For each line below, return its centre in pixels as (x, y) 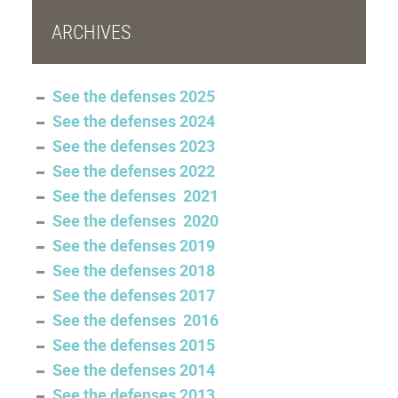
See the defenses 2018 (133, 270)
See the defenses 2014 (133, 369)
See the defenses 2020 (135, 220)
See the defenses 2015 (133, 344)
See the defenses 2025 (133, 96)
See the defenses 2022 (133, 170)
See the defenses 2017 (133, 295)
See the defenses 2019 (133, 245)
